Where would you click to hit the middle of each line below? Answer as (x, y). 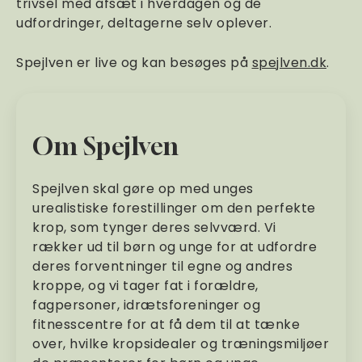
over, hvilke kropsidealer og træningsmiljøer (181, 344)
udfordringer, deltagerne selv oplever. (144, 23)
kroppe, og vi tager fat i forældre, (145, 286)
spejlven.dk (289, 63)
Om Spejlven (106, 146)
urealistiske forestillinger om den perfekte (174, 208)
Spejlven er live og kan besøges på (134, 63)
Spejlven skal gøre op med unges (143, 189)
